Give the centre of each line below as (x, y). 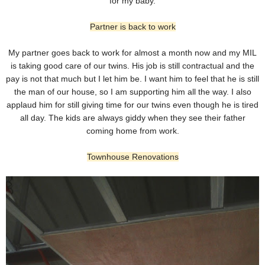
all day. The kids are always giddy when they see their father (132, 118)
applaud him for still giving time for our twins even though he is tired (132, 105)
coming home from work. (132, 131)
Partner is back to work (132, 27)
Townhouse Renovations (132, 157)
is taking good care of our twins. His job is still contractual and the (132, 66)
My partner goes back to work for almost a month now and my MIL (132, 53)
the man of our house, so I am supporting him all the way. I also (132, 92)
